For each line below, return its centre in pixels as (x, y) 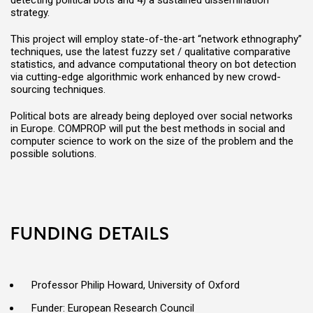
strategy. (30, 13)
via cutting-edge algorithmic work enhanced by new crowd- (146, 77)
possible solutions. (53, 154)
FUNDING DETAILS (90, 233)
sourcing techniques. (58, 89)
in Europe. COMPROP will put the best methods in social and (148, 129)
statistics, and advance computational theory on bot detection (153, 64)
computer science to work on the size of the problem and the (152, 141)
